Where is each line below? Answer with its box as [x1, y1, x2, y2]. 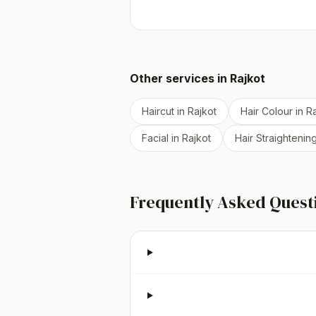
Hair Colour [241, 105, 293, 117]
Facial [142, 132, 169, 144]
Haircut [142, 105, 174, 117]
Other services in [130, 71, 230, 85]
